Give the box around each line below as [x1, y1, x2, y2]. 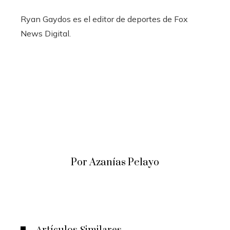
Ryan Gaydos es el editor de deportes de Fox [21, 13, 188, 24]
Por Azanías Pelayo [71, 156, 159, 169]
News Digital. [21, 28, 71, 39]
